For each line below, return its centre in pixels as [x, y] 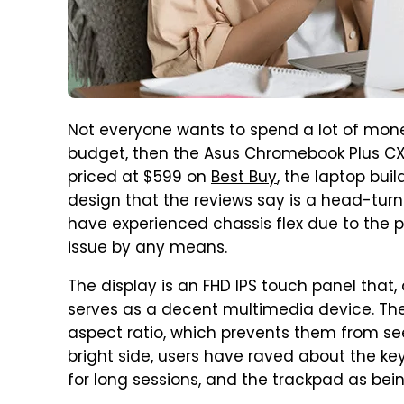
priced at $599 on [139, 179]
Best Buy [244, 179]
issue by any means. [147, 249]
